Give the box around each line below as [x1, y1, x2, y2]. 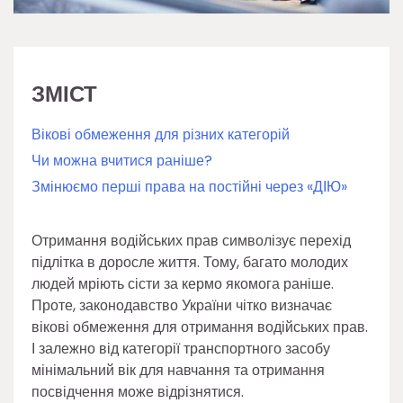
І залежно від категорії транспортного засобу [31, 338, 330, 359]
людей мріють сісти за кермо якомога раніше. [31, 273, 334, 294]
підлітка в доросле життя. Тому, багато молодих [31, 252, 348, 273]
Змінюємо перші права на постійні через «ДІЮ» [31, 176, 347, 197]
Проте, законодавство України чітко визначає [31, 295, 332, 316]
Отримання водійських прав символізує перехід [31, 230, 351, 251]
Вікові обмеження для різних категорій [31, 124, 290, 145]
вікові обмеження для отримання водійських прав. [31, 317, 368, 337]
